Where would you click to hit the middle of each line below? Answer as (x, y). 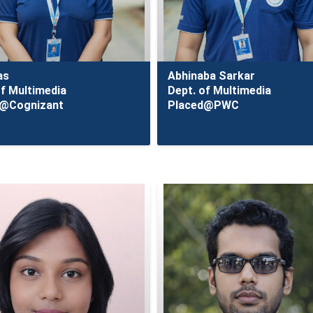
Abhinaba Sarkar (212, 76)
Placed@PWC (204, 105)
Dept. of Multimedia (220, 90)
